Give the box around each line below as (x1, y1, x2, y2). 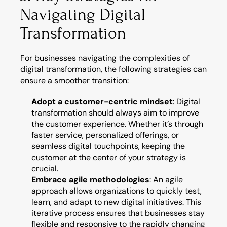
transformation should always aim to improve (31, 107, 199, 118)
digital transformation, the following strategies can (20, 64, 207, 74)
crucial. (31, 163, 58, 174)
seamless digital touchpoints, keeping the (31, 141, 185, 152)
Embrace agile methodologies (31, 174, 149, 185)
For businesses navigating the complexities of (20, 53, 190, 63)
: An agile (149, 174, 183, 185)
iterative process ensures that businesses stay (31, 208, 205, 218)
